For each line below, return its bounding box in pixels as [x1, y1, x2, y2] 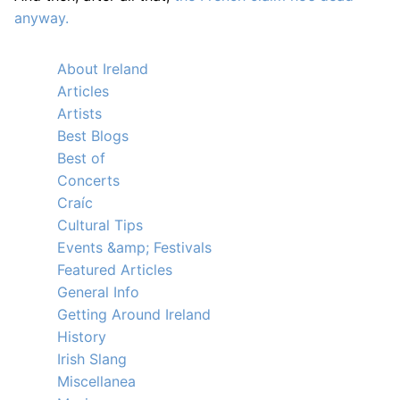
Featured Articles [57, 261, 172, 279]
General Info [57, 283, 139, 301]
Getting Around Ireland [57, 305, 211, 323]
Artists [57, 104, 102, 122]
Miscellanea [57, 372, 136, 390]
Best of [57, 149, 105, 167]
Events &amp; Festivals [57, 238, 212, 256]
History [57, 328, 106, 346]
